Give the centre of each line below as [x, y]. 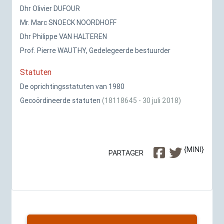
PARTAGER [126, 153]
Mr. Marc [34, 22]
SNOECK [62, 22]
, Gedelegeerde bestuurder [128, 50]
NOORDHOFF [96, 22]
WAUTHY [72, 50]
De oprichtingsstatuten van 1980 [72, 86]
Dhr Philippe [39, 36]
